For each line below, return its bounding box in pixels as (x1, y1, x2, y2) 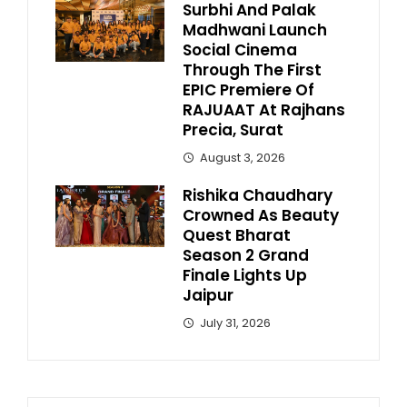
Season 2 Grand (183, 244, 309, 266)
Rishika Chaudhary (183, 184, 333, 206)
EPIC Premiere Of (183, 79, 314, 101)
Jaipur (183, 284, 233, 306)
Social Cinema (183, 39, 297, 61)
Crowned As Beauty (183, 204, 339, 226)
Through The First (183, 59, 322, 81)
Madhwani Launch (183, 19, 327, 41)
